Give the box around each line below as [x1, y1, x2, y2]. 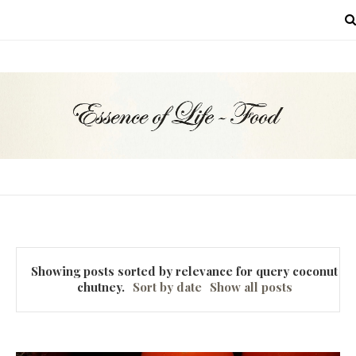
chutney [76, 279, 122, 296]
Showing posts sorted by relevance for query [31, 263, 293, 280]
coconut [292, 263, 339, 280]
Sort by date [132, 279, 202, 296]
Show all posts [209, 279, 292, 296]
